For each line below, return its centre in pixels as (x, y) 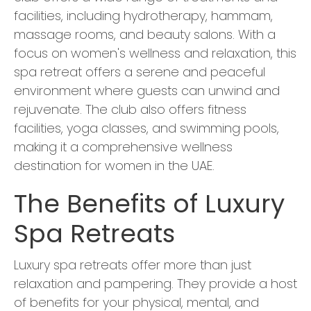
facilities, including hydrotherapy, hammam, (143, 16)
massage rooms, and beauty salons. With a (145, 35)
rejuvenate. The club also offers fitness (130, 110)
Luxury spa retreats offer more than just (133, 265)
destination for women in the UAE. (114, 166)
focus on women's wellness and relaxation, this (155, 53)
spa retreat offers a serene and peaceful (140, 72)
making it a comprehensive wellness (123, 147)
